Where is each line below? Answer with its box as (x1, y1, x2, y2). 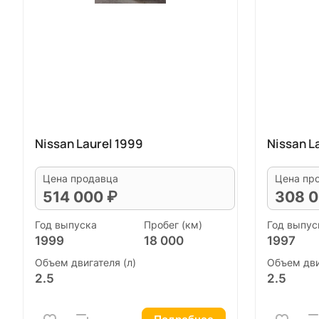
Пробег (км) (144, 218, 202, 231)
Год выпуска (35, 218, 97, 231)
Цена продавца (43, 172, 118, 184)
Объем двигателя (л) (35, 256, 136, 268)
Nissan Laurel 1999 (35, 135, 143, 152)
